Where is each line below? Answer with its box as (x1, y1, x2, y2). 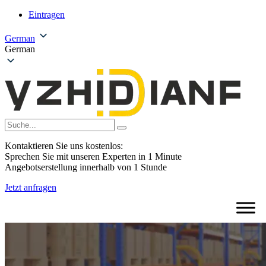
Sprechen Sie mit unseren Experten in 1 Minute (5, 151, 182, 161)
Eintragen (28, 9, 65, 20)
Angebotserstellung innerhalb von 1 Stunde (5, 162, 167, 172)
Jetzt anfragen (5, 182, 56, 192)
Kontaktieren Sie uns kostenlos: (5, 141, 123, 151)
